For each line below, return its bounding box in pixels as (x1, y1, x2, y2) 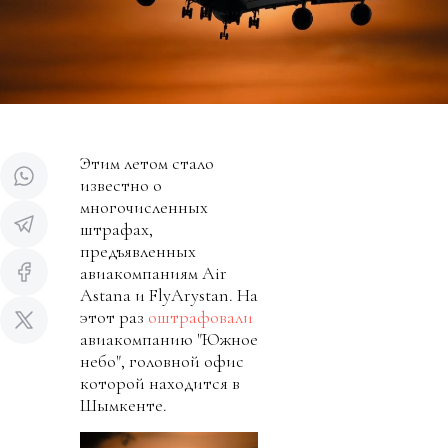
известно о (80, 174, 162, 197)
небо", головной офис (80, 350, 244, 373)
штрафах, (80, 218, 153, 241)
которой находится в (80, 372, 240, 395)
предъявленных (80, 240, 196, 263)
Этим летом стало (80, 152, 214, 175)
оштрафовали (148, 306, 253, 329)
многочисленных (80, 196, 208, 219)
